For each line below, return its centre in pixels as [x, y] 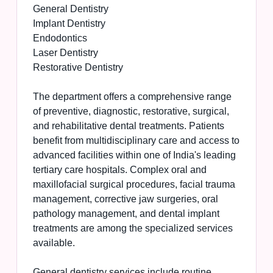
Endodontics [60, 38]
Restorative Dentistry [78, 68]
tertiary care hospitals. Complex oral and [119, 170]
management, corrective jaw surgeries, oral [125, 199]
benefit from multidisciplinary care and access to [136, 141]
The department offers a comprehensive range [132, 97]
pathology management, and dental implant [126, 214]
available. [54, 243]
